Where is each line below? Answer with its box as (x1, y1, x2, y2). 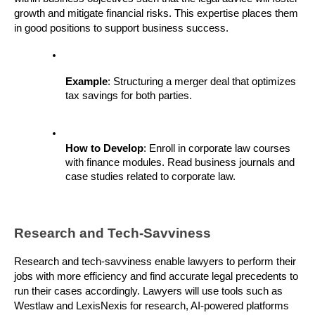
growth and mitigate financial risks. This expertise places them (14, 8, 298, 20)
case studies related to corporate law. (65, 170, 236, 182)
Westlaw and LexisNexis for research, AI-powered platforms (14, 300, 289, 311)
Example (65, 76, 108, 88)
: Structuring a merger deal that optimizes (108, 76, 296, 88)
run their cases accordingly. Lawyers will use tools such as (14, 285, 283, 297)
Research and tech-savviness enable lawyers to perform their (14, 255, 296, 267)
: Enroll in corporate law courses (143, 142, 290, 154)
